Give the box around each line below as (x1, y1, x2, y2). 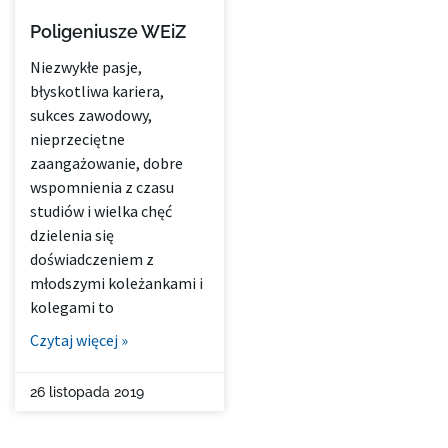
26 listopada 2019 (30, 384, 144, 401)
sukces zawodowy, (30, 105, 152, 126)
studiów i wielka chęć (30, 201, 172, 222)
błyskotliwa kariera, (30, 81, 164, 102)
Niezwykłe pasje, (30, 57, 142, 78)
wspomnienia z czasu (30, 177, 174, 198)
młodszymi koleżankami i (30, 273, 203, 294)
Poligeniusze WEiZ (30, 21, 186, 43)
